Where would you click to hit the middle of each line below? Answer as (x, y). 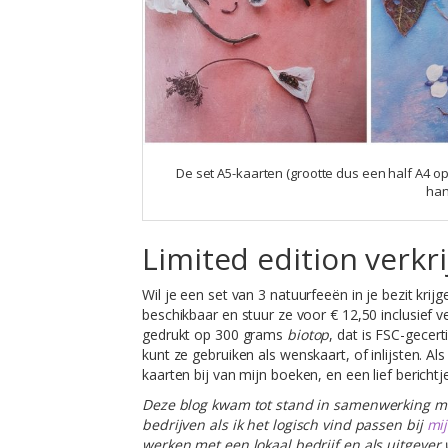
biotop (308, 334)
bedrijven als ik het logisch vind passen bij (284, 424)
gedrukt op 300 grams (214, 334)
